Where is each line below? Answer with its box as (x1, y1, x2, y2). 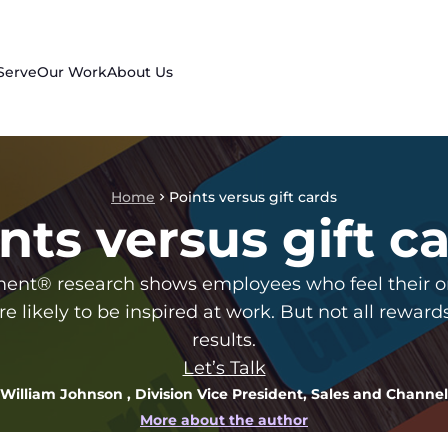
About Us (107, 63, 173, 81)
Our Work (37, 63, 107, 81)
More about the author (140, 411, 308, 429)
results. (192, 329, 256, 351)
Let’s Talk (182, 357, 266, 379)
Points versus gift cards (169, 188, 337, 206)
